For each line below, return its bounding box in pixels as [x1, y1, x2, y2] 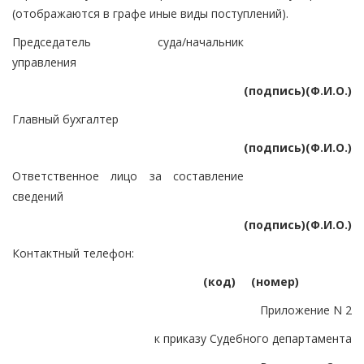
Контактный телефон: [12, 245, 134, 261]
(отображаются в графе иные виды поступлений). [12, 5, 288, 21]
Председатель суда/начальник [12, 33, 244, 50]
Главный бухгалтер [12, 110, 119, 127]
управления [12, 54, 76, 70]
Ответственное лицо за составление [12, 167, 244, 184]
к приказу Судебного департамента [154, 330, 352, 346]
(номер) [250, 273, 299, 289]
